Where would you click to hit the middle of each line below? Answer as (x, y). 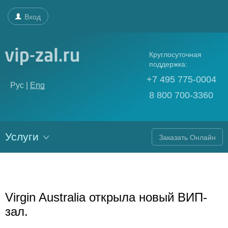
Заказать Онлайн (187, 137)
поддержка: (168, 64)
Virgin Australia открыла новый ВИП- (106, 197)
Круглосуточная (175, 54)
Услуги (23, 137)
